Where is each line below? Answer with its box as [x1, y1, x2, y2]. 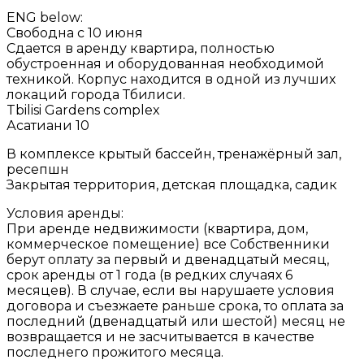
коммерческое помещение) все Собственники [6, 236, 330, 253]
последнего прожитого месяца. [6, 344, 223, 361]
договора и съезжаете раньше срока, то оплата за [6, 298, 344, 314]
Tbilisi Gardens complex [6, 102, 160, 119]
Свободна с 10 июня [6, 25, 143, 41]
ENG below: [6, 10, 83, 26]
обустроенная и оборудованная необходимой [6, 56, 324, 72]
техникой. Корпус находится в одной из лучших [6, 71, 336, 88]
